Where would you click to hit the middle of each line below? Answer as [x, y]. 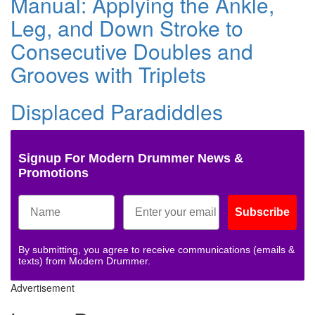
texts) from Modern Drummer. [84, 261]
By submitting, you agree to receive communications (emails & [156, 250]
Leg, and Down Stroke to [127, 28]
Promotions [53, 173]
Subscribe [262, 212]
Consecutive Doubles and [132, 51]
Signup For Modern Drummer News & [131, 159]
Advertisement [43, 288]
